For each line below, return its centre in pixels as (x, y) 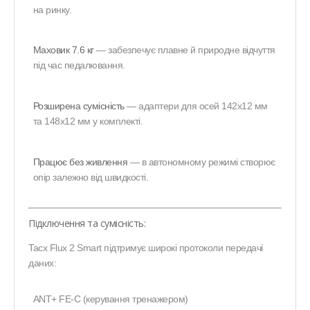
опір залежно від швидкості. (91, 177)
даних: (42, 263)
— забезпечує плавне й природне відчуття (184, 50)
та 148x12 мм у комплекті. (88, 121)
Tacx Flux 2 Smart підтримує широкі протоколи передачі (146, 247)
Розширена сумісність (79, 106)
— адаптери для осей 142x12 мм (196, 106)
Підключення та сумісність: (87, 223)
